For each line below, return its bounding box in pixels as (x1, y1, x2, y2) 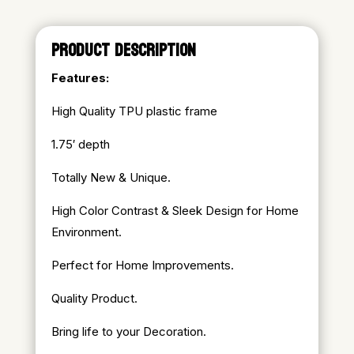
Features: (51, 70, 109, 85)
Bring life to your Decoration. (51, 323, 206, 339)
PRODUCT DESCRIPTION (51, 34, 196, 66)
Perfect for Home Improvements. (51, 257, 234, 273)
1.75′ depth (51, 136, 110, 152)
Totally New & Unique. (51, 169, 171, 185)
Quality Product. (51, 290, 137, 306)
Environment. (51, 224, 122, 239)
